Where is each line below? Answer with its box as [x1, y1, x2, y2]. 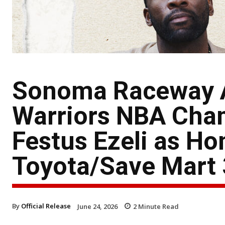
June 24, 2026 [77, 201, 118, 211]
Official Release [21, 201, 71, 210]
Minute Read [137, 201, 179, 211]
